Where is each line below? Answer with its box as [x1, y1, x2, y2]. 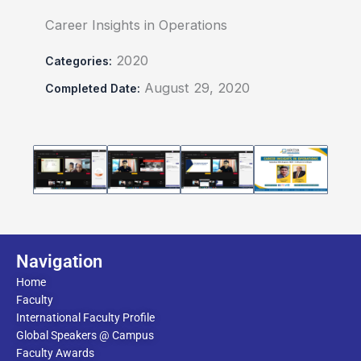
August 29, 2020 [144, 79, 251, 96]
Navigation [16, 251, 102, 272]
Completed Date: [45, 81, 141, 95]
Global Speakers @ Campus [16, 329, 154, 342]
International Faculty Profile [16, 311, 155, 325]
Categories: [45, 53, 113, 68]
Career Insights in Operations [45, 16, 228, 33]
